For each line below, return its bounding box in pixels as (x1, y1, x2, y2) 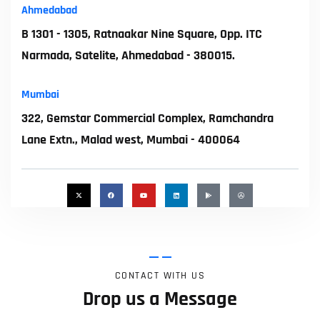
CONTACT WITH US (114, 269, 206, 282)
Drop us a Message (83, 286, 237, 312)
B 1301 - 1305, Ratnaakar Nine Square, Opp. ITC (21, 26, 262, 42)
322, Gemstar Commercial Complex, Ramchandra (21, 110, 274, 126)
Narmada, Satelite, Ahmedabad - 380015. (21, 47, 235, 64)
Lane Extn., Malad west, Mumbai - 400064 (21, 131, 240, 148)
